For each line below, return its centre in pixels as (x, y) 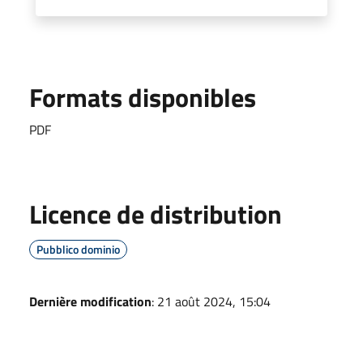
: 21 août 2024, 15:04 (211, 301)
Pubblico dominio (78, 249)
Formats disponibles (143, 97)
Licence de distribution (156, 214)
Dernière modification (90, 301)
